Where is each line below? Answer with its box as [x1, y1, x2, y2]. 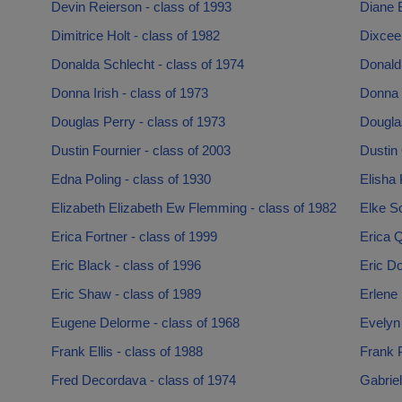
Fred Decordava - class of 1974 [50, 372, 236, 388]
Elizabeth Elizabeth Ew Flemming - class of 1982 [50, 200, 336, 215]
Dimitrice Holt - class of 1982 [50, 28, 220, 43]
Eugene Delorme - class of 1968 [50, 315, 240, 330]
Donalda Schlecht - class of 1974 [50, 57, 244, 72]
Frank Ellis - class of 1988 [50, 344, 203, 359]
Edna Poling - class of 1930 [50, 171, 211, 187]
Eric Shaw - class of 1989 [50, 286, 201, 301]
